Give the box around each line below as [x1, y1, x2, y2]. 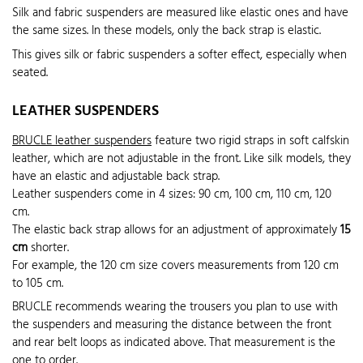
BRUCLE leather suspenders [12, 130, 152, 151]
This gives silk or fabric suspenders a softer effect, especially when [12, 45, 347, 65]
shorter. [28, 237, 69, 258]
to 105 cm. [12, 273, 63, 293]
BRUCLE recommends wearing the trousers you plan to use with [12, 297, 338, 318]
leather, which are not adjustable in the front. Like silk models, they [12, 148, 351, 169]
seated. [12, 62, 48, 83]
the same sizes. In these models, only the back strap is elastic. [12, 21, 321, 41]
